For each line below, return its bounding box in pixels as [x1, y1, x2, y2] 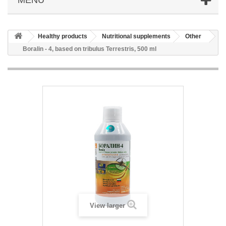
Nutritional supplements [102, 32, 171, 40]
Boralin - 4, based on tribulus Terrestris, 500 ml [23, 45, 156, 52]
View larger [89, 201, 125, 209]
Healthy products [38, 32, 87, 40]
